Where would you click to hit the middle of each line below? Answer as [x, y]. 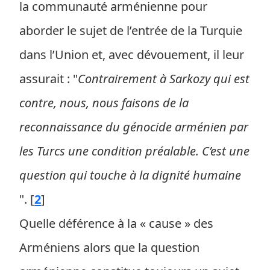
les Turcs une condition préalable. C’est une [134, 151]
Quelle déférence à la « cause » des [116, 223]
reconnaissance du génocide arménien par [134, 127]
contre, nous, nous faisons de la [104, 103]
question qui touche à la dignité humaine [130, 175]
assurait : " [49, 79]
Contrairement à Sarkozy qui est [164, 79]
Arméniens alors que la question [109, 247]
